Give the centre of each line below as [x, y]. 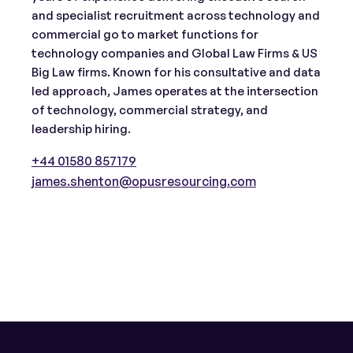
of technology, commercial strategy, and [150, 110]
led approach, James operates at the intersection [175, 91]
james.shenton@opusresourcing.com [144, 181]
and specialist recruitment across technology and [176, 15]
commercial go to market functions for [145, 34]
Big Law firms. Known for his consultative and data [176, 72]
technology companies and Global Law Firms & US [175, 53]
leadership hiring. [81, 129]
